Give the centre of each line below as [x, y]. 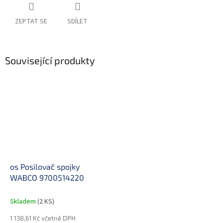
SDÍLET [77, 22]
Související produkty [50, 60]
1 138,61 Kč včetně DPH [43, 218]
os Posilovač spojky [45, 166]
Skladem [24, 201]
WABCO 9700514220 [47, 177]
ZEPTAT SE [31, 22]
